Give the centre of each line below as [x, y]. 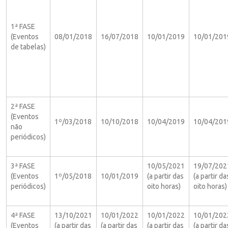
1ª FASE [23, 26]
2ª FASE [23, 106]
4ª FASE [23, 215]
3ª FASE [23, 166]
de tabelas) [28, 47]
